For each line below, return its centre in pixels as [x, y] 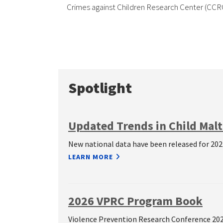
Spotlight [100, 88]
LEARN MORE [91, 157]
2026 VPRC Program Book [135, 201]
